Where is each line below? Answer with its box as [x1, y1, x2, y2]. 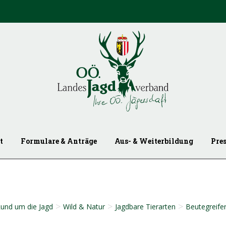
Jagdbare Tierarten [115, 202, 176, 212]
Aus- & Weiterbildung [115, 136, 194, 146]
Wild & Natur [63, 202, 105, 212]
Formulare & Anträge [21, 136, 97, 146]
